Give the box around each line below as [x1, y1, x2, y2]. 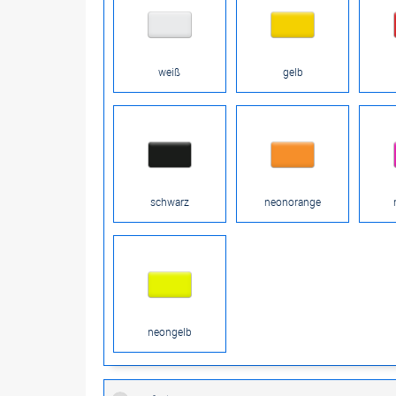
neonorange [264, 194, 322, 209]
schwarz [149, 194, 189, 209]
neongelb [147, 324, 192, 339]
